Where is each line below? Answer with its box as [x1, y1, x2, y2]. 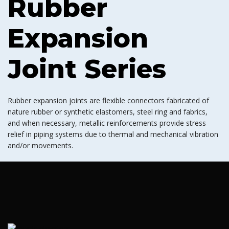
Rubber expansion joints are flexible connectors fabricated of [8, 96, 209, 105]
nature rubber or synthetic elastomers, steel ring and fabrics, [8, 107, 208, 117]
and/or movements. [8, 141, 73, 150]
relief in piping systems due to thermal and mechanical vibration [8, 129, 218, 139]
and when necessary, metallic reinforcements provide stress [8, 118, 206, 128]
